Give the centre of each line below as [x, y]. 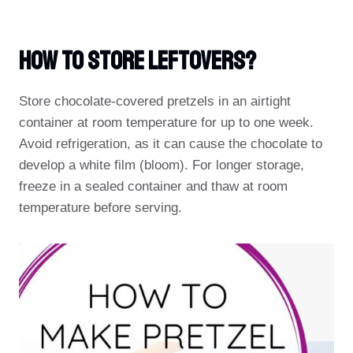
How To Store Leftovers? [137, 61]
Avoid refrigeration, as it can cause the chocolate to [171, 144]
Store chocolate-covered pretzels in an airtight [155, 101]
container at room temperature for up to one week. [166, 123]
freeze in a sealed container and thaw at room [153, 186]
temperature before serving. [100, 208]
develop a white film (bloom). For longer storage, [162, 165]
